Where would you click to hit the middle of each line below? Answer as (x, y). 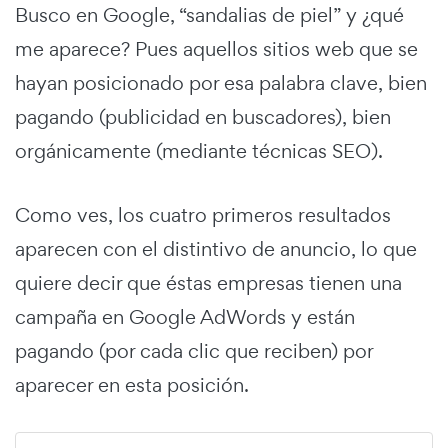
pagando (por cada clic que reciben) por (194, 351)
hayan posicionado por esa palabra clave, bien (221, 83)
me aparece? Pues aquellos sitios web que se (216, 49)
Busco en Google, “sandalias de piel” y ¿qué (209, 15)
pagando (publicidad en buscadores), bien (203, 117)
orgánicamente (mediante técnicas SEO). (199, 151)
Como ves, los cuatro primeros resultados (203, 215)
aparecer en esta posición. (132, 385)
